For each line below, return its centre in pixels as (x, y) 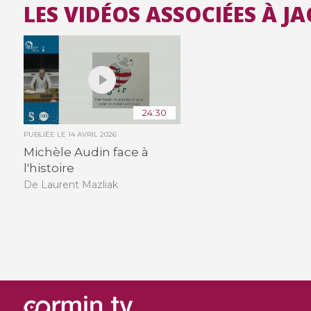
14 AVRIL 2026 (92, 134)
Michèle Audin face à (86, 152)
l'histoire (49, 168)
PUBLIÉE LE (45, 134)
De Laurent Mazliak (70, 185)
